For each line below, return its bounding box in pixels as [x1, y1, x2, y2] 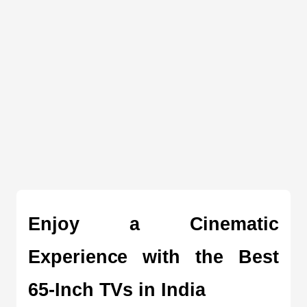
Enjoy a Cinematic [28, 213, 279, 234]
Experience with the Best [28, 246, 279, 267]
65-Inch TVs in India [28, 279, 206, 300]
